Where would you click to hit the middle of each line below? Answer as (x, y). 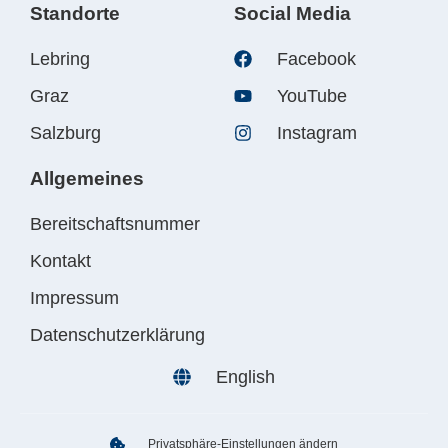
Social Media (292, 14)
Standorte (75, 14)
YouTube (311, 96)
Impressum (74, 298)
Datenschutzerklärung (117, 335)
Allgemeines (87, 179)
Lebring (60, 59)
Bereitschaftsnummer (115, 224)
